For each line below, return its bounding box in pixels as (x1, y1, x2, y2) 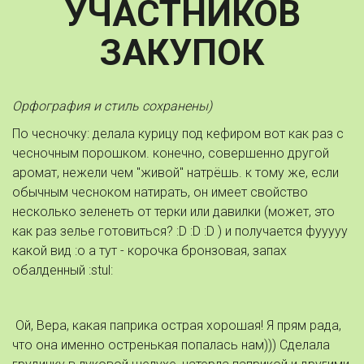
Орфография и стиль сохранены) (12, 98, 212, 114)
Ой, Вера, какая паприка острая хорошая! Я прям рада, (12, 318, 341, 333)
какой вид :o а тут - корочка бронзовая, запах (12, 243, 287, 258)
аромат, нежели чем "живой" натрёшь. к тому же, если (12, 165, 339, 180)
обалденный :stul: (12, 262, 116, 278)
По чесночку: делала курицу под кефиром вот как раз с (12, 126, 344, 141)
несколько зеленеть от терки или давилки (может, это (12, 204, 335, 219)
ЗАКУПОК (100, 32, 264, 74)
